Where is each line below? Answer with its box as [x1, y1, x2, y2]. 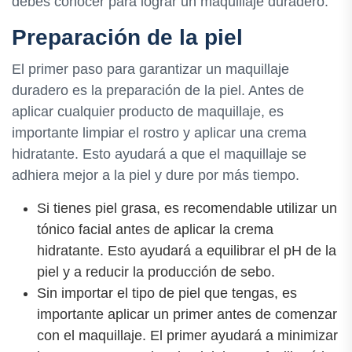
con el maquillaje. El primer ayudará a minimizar [37, 328, 338, 344]
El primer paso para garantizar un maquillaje [12, 61, 289, 78]
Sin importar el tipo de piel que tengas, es [37, 285, 297, 302]
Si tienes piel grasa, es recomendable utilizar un [37, 200, 337, 217]
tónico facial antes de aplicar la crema [37, 222, 273, 238]
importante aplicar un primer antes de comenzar [37, 306, 337, 323]
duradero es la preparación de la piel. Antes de [12, 82, 304, 99]
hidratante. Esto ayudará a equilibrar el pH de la [37, 243, 336, 259]
